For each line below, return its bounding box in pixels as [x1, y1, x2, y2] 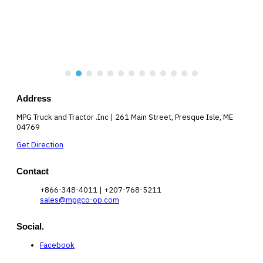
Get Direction [16, 140, 63, 150]
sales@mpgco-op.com [40, 195, 119, 205]
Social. [16, 221, 44, 231]
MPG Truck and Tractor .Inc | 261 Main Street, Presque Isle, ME [16, 112, 233, 123]
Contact [16, 166, 49, 176]
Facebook [40, 240, 75, 251]
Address [16, 93, 51, 104]
